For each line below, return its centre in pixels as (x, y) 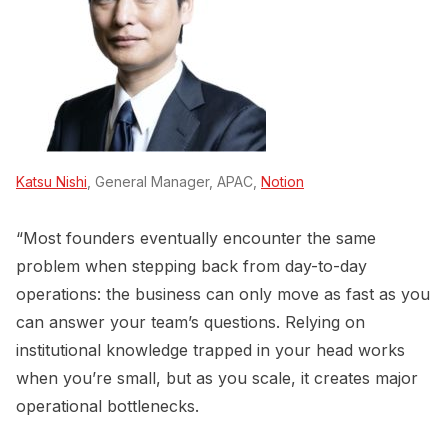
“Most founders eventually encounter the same (196, 238)
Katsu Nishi (51, 182)
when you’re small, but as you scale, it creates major (217, 378)
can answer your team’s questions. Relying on (190, 322)
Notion (282, 182)
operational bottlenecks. (107, 406)
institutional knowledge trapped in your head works (210, 350)
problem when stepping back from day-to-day (191, 266)
